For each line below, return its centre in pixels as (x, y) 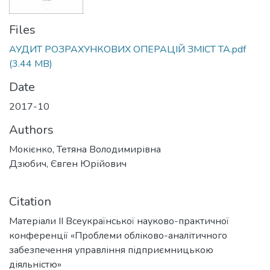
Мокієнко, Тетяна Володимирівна (85, 149)
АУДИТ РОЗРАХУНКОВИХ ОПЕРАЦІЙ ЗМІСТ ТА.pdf (127, 49)
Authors (31, 130)
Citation (30, 202)
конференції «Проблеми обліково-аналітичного (118, 236)
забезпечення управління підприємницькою (111, 250)
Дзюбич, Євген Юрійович (68, 164)
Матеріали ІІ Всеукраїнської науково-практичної (119, 221)
